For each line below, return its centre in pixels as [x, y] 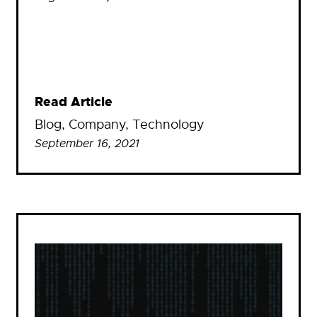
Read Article [74, 103]
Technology [168, 125]
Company [97, 125]
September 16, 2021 [87, 144]
